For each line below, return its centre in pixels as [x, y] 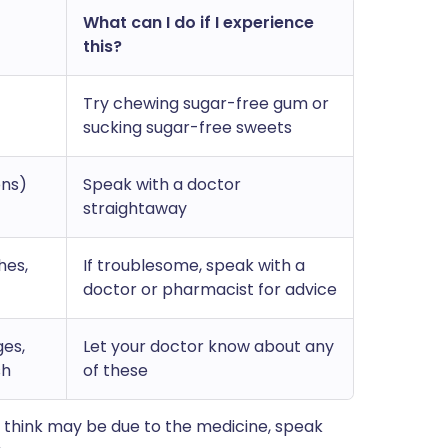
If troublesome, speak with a [194, 265]
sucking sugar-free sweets [187, 127]
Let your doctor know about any [208, 346]
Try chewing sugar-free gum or [206, 103]
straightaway [135, 208]
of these [115, 370]
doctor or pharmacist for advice [210, 289]
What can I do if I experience [198, 22]
